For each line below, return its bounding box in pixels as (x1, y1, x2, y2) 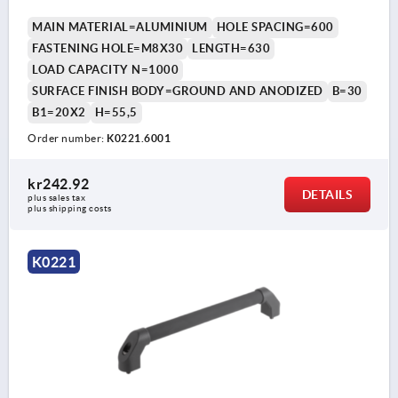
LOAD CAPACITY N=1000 (32, 63, 179, 77)
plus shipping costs (28, 203, 112, 214)
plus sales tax (28, 193, 88, 203)
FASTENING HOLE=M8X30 (32, 42, 183, 56)
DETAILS (301, 187, 353, 203)
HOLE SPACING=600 (216, 20, 334, 35)
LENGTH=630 (192, 42, 270, 56)
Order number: (28, 132, 107, 145)
